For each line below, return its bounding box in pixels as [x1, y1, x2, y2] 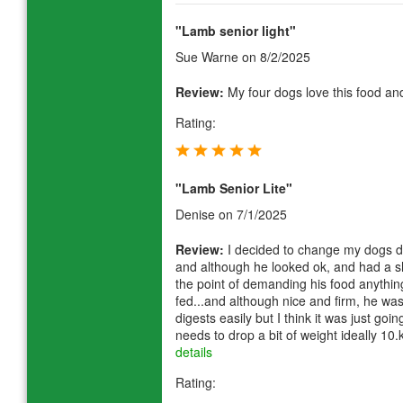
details [175, 343, 212, 362]
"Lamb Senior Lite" [175, 179, 292, 198]
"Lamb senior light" [175, 21, 296, 40]
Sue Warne [175, 47, 238, 66]
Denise [175, 205, 215, 224]
